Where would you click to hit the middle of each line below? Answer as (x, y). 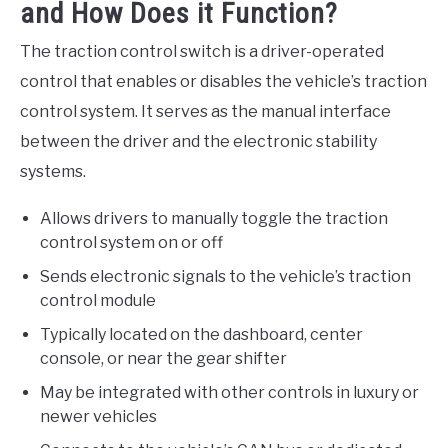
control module (98, 300)
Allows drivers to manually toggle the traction (214, 218)
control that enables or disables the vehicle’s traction (223, 81)
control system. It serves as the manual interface (205, 111)
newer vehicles (98, 416)
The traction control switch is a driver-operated (202, 51)
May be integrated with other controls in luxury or (229, 392)
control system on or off (131, 242)
